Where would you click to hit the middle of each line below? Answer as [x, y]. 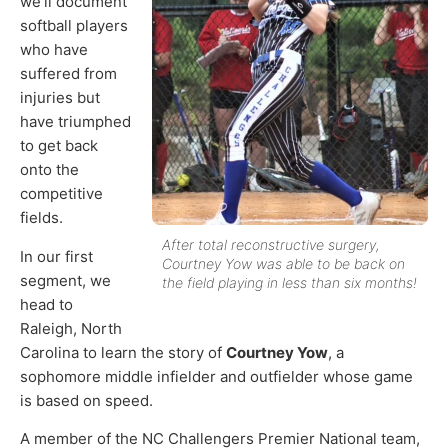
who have [54, 50]
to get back [59, 146]
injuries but [60, 98]
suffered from [68, 74]
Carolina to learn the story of [123, 352]
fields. [41, 218]
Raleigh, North [71, 328]
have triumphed [75, 122]
